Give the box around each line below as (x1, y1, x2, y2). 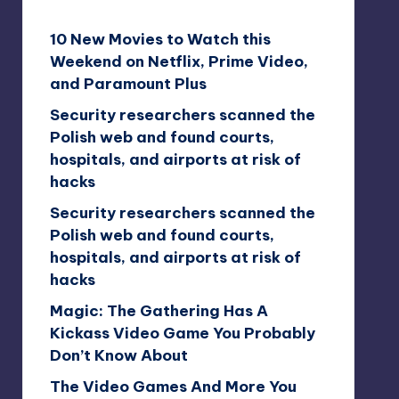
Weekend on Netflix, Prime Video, (49, 51, 308, 71)
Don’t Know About (49, 345, 188, 365)
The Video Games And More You (49, 376, 297, 396)
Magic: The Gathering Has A (49, 300, 268, 321)
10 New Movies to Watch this (49, 28, 271, 49)
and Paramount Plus (49, 73, 207, 94)
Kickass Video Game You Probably (49, 322, 315, 343)
